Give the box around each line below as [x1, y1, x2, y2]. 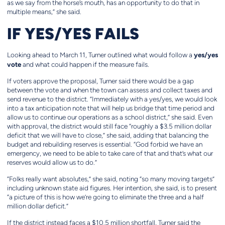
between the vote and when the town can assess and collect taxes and [7, 86, 212, 94]
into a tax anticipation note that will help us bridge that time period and [7, 104, 214, 113]
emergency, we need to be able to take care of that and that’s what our [7, 150, 213, 158]
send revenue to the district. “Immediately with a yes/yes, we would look [7, 95, 217, 103]
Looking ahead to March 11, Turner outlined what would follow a [7, 51, 194, 59]
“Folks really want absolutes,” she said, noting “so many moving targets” [7, 175, 214, 183]
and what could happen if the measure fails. [21, 61, 149, 69]
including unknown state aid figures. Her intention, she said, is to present [7, 184, 217, 192]
